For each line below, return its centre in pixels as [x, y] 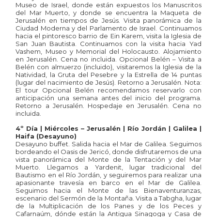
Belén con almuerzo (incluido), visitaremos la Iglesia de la [108, 67]
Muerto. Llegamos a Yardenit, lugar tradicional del [108, 167]
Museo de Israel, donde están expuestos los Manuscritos [108, 5]
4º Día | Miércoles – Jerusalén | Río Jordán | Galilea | [108, 128]
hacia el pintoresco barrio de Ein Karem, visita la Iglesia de [108, 36]
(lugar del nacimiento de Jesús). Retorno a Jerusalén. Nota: [108, 83]
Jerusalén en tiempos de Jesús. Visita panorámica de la [108, 21]
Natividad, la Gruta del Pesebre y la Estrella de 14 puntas [108, 75]
